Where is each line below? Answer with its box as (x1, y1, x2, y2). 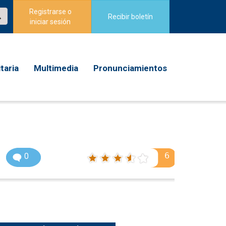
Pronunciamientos (93, 63, 167, 73)
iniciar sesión (30, 18, 71, 26)
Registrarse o (29, 8, 72, 16)
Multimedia (34, 63, 78, 73)
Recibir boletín (107, 13, 153, 21)
